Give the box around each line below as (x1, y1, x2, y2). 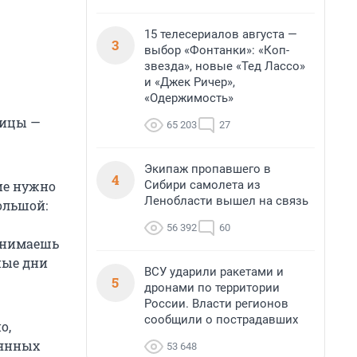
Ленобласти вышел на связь (144, 194, 308, 208)
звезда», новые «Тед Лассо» (144, 59, 305, 73)
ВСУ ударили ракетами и (144, 265, 284, 279)
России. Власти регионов (144, 296, 288, 311)
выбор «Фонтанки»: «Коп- (144, 43, 289, 57)
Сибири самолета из (144, 178, 261, 192)
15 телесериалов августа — (144, 27, 297, 41)
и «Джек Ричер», (144, 75, 235, 89)
